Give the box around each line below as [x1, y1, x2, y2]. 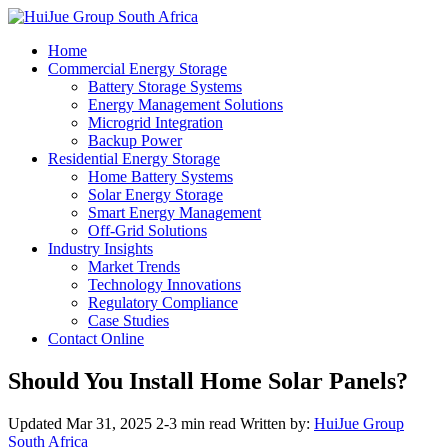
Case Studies [88, 312, 169, 329]
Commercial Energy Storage [48, 60, 227, 77]
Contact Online [48, 330, 144, 347]
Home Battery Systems [88, 168, 233, 185]
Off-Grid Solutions [88, 222, 207, 239]
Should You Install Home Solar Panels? [8, 367, 408, 394]
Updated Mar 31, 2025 [8, 414, 156, 432]
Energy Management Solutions [88, 96, 283, 113]
